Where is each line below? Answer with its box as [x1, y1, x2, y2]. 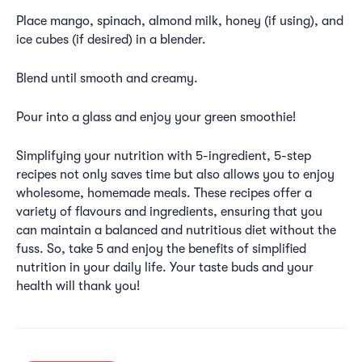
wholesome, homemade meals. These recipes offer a [16, 186, 312, 200]
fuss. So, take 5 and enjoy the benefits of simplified [16, 242, 306, 256]
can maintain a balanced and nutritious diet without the [16, 223, 336, 238]
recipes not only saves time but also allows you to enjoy [16, 167, 335, 182]
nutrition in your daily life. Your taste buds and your [16, 260, 314, 275]
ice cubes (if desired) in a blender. [16, 32, 206, 47]
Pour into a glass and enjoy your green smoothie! [16, 110, 296, 124]
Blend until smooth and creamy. [16, 71, 198, 86]
